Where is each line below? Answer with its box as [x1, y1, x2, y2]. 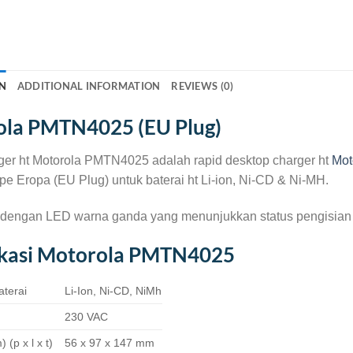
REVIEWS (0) [171, 80, 234, 93]
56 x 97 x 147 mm [65, 336, 155, 350]
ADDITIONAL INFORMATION [17, 80, 161, 93]
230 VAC [65, 310, 109, 324]
